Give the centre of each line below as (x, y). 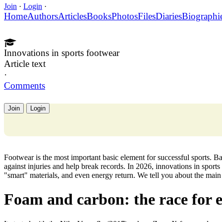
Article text (25, 63)
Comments (25, 85)
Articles (72, 16)
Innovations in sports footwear (62, 53)
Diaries (169, 16)
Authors (43, 16)
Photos (125, 16)
